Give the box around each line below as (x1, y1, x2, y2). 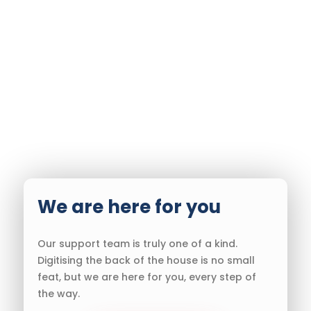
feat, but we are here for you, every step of (37, 269, 256, 284)
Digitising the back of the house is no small (37, 253, 255, 267)
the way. (37, 286, 80, 301)
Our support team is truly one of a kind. (37, 236, 237, 251)
